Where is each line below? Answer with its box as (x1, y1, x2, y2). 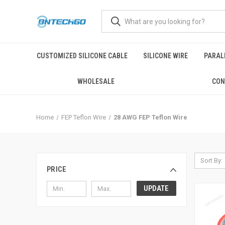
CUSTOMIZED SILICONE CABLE (36, 52, 128, 60)
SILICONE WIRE (143, 52, 188, 60)
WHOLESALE (77, 77, 115, 85)
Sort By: (200, 157, 222, 164)
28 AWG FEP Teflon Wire (113, 114, 187, 121)
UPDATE (144, 183, 169, 193)
